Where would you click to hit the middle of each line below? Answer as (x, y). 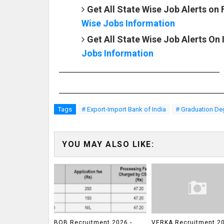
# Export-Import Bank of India (124, 109)
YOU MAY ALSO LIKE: (108, 144)
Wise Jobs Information (128, 23)
